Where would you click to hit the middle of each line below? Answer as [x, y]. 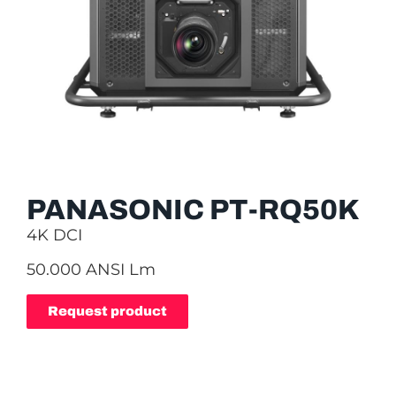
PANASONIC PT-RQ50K [193, 210]
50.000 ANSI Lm [91, 270]
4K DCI [54, 235]
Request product [107, 311]
